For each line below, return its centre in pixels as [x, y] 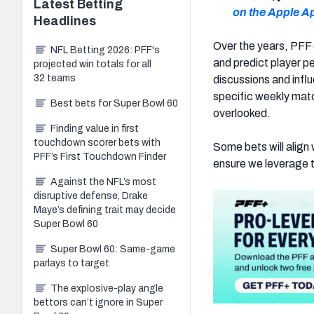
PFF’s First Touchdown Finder [100, 156]
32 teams [55, 78]
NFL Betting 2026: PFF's [105, 50]
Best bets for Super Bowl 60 [114, 103]
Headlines [65, 21]
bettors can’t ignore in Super [98, 302]
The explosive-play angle [107, 288]
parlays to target [71, 263]
